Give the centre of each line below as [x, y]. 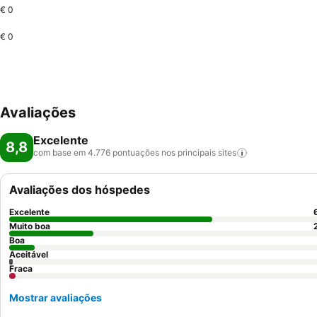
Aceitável [29, 254]
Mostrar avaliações [56, 298]
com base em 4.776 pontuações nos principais [125, 152]
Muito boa [30, 226]
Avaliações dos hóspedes [80, 190]
